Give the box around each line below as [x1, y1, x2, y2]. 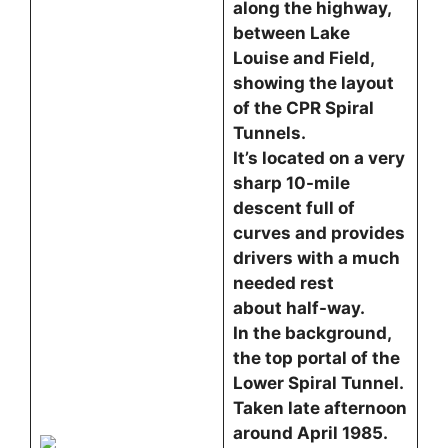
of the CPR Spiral [232, 98, 374, 118]
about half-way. [232, 298, 369, 318]
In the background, [232, 323, 391, 343]
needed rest [232, 273, 338, 293]
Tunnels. [232, 123, 310, 143]
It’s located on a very [232, 148, 405, 168]
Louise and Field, [232, 48, 379, 68]
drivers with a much [232, 248, 400, 268]
